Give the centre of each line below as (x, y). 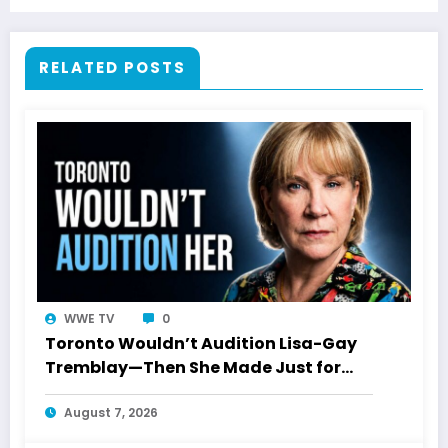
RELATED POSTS (112, 67)
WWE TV (89, 318)
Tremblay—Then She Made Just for (193, 367)
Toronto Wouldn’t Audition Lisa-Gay (201, 343)
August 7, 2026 (111, 412)
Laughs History (109, 391)
